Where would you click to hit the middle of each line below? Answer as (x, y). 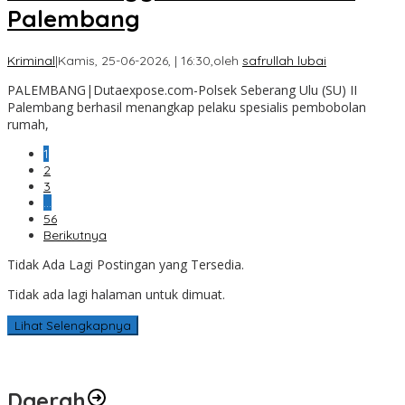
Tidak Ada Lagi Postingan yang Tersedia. (126, 265)
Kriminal (31, 61)
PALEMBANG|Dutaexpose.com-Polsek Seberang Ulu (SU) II (182, 90)
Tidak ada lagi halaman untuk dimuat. (116, 295)
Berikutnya (75, 235)
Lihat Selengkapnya (73, 326)
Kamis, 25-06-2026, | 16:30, (136, 61)
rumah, (28, 125)
